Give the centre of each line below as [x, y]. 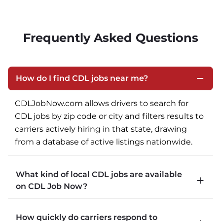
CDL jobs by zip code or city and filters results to [109, 116]
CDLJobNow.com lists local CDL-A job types [100, 211]
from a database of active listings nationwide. [104, 142]
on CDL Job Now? [52, 186]
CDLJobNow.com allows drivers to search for [102, 103]
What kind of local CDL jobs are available [99, 174]
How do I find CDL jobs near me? [82, 78]
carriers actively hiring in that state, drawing [101, 129]
